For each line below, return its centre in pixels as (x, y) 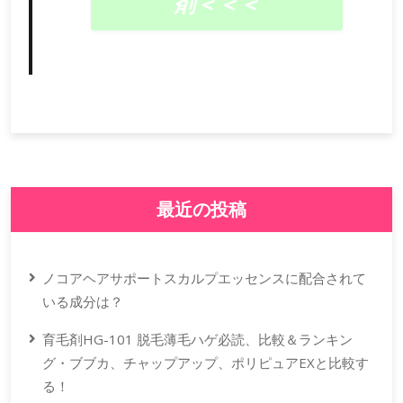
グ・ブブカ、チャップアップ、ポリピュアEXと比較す (206, 363)
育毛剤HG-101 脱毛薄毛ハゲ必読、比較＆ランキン (197, 340)
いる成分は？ (83, 302)
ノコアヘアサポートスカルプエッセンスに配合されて (204, 278)
